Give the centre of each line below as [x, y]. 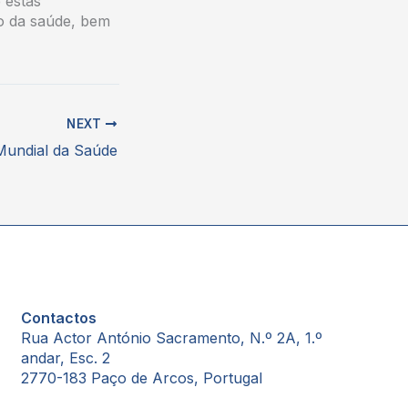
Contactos [58, 318]
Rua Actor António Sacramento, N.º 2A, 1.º [171, 338]
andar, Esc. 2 [65, 358]
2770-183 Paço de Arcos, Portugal [141, 378]
